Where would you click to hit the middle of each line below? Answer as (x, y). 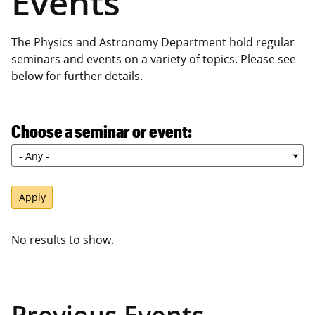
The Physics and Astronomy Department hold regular (153, 43)
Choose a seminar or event (99, 131)
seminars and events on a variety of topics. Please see (154, 59)
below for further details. (77, 76)
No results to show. (63, 240)
